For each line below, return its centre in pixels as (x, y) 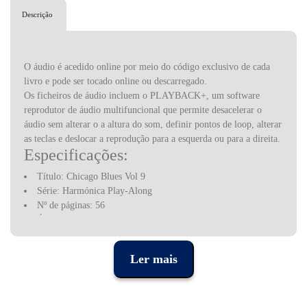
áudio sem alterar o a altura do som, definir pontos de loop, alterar (153, 125)
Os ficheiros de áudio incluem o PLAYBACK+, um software (142, 96)
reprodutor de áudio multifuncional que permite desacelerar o (143, 110)
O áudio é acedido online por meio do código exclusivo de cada (147, 67)
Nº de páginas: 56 (71, 206)
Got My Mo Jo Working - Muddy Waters (116, 283)
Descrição (37, 15)
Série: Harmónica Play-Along (95, 191)
